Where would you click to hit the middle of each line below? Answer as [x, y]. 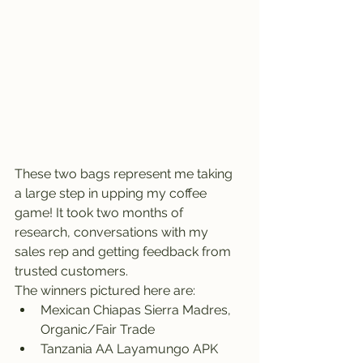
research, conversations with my [113, 232]
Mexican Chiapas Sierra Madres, [137, 310]
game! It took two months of [100, 212]
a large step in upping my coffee [112, 193]
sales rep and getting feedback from [124, 251]
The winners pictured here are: [107, 290]
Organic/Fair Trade [98, 329]
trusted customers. [73, 271]
